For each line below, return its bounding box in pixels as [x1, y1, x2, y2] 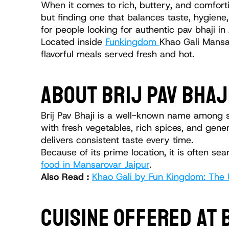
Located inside [41, 36, 105, 48]
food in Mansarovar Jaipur [41, 158, 149, 171]
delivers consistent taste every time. [41, 134, 193, 146]
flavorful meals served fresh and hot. [41, 48, 194, 60]
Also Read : [41, 171, 92, 183]
